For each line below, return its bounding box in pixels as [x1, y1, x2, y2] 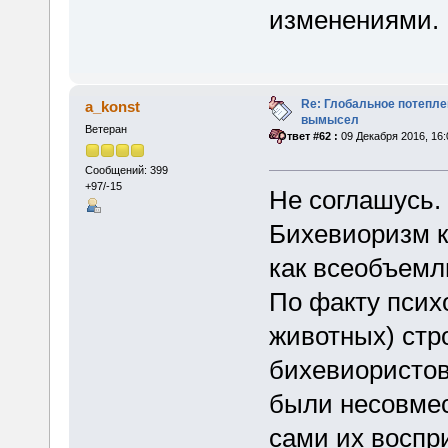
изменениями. [268, 5, 439, 36]
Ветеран [84, 123, 127, 136]
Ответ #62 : [277, 130, 338, 143]
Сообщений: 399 [84, 163, 168, 176]
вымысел [300, 113, 359, 128]
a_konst [85, 98, 141, 116]
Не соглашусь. [268, 185, 441, 216]
